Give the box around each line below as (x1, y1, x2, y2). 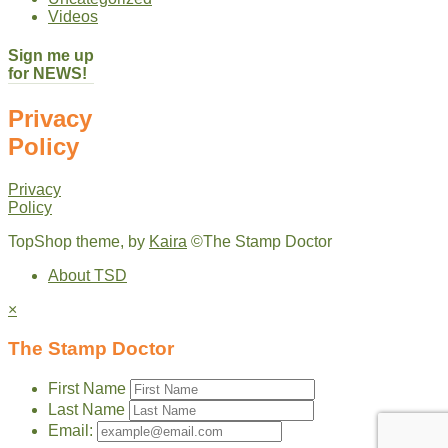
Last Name (48, 400, 125, 418)
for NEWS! (8, 65, 87, 83)
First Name (48, 379, 126, 397)
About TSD (48, 267, 127, 285)
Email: (48, 421, 97, 439)
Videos (48, 7, 98, 25)
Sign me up (8, 47, 94, 65)
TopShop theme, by (8, 233, 149, 251)
